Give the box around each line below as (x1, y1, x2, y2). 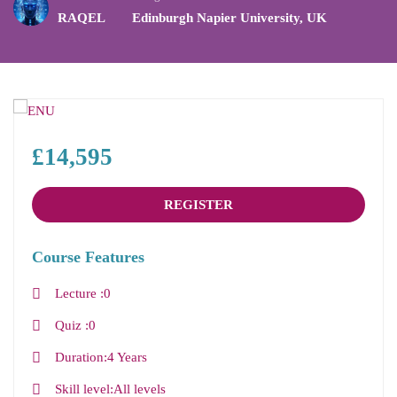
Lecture (54, 286, 100, 301)
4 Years (106, 350, 147, 365)
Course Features (32, 248, 144, 267)
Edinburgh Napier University (132, 11, 300, 25)
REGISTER (164, 198, 233, 213)
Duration (54, 350, 104, 365)
